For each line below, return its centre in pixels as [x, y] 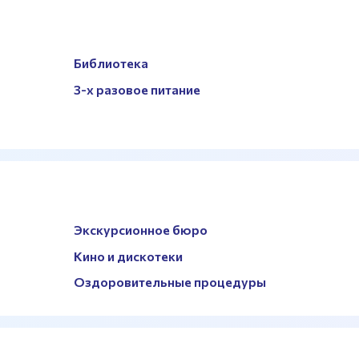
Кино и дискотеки [129, 256]
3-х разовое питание [137, 90]
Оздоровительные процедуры [170, 282]
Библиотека [111, 63]
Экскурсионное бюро [141, 230]
